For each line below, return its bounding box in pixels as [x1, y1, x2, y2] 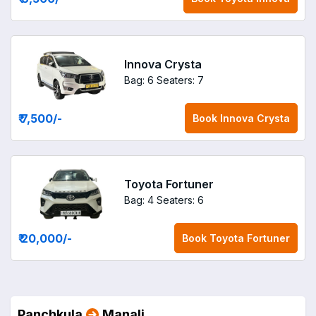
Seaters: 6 [157, 193, 204, 206]
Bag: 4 [124, 193, 154, 206]
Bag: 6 [124, 73, 154, 86]
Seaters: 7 [157, 73, 204, 86]
